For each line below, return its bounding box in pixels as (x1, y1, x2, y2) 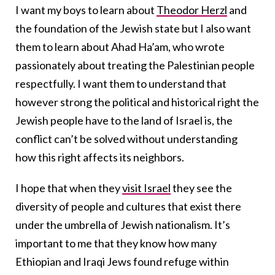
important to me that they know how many (15, 236, 217, 250)
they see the (171, 180, 232, 195)
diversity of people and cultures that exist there (15, 199, 241, 213)
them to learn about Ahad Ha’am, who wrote (15, 39, 225, 53)
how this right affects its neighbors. (15, 150, 186, 164)
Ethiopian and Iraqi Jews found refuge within (15, 254, 229, 268)
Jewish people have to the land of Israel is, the (15, 113, 233, 127)
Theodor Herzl (157, 2, 227, 17)
